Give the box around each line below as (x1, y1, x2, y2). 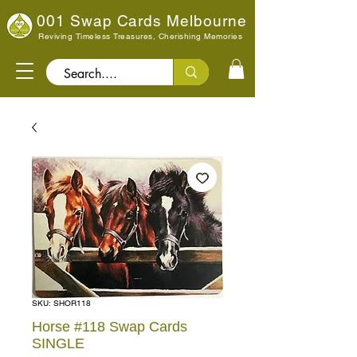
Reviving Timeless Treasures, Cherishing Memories (38, 31, 242, 41)
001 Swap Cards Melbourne (37, 12, 247, 29)
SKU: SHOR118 (32, 298, 91, 309)
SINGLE (32, 335, 84, 352)
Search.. (104, 52, 151, 68)
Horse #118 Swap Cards (32, 319, 187, 335)
